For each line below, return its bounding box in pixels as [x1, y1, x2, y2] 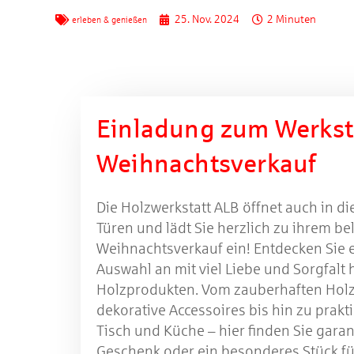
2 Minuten [267, 13, 316, 25]
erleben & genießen [72, 15, 147, 24]
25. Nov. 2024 [175, 13, 239, 25]
